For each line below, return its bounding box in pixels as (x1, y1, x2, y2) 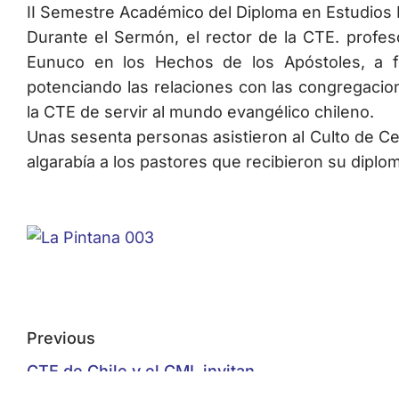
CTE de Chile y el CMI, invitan (27, 362, 255, 381)
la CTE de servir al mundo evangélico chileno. (27, 102, 374, 121)
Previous (27, 329, 95, 348)
